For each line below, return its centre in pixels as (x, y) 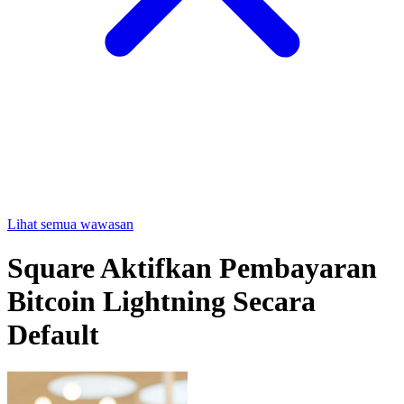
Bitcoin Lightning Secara (161, 302)
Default (53, 335)
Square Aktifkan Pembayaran (192, 268)
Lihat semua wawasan (70, 224)
